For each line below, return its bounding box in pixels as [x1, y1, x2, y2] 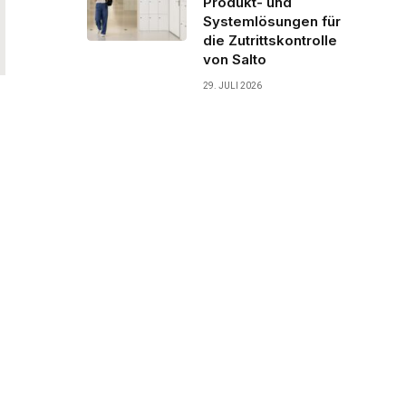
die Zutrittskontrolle [203, 31, 337, 49]
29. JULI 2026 [203, 80, 262, 91]
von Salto [203, 50, 266, 68]
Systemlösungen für [203, 12, 341, 30]
